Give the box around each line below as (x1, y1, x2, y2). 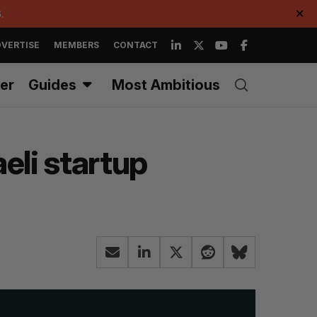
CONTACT (113, 40, 158, 50)
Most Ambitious (112, 76, 220, 93)
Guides (28, 76, 76, 93)
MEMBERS (54, 40, 99, 50)
